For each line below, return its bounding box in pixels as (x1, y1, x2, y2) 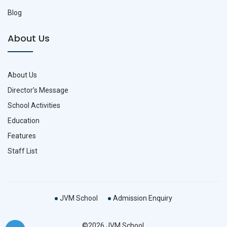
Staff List (8, 147, 37, 155)
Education (8, 117, 40, 125)
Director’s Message (8, 86, 68, 94)
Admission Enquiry (113, 194, 172, 202)
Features (8, 132, 36, 140)
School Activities (8, 101, 60, 109)
